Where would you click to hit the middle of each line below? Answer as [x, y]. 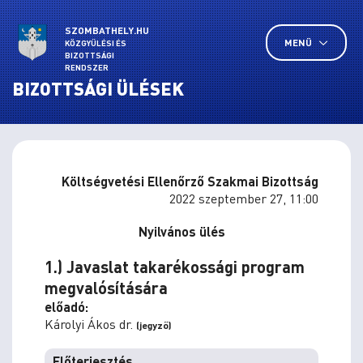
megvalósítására [106, 288]
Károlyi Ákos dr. [90, 324]
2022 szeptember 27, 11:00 [244, 198]
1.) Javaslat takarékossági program [175, 267]
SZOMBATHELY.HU [107, 30]
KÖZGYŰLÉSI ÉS [96, 43]
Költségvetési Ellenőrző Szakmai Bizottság [190, 181]
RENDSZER [87, 67]
